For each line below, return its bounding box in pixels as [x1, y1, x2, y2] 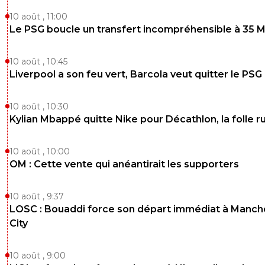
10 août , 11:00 [9, 11, 67, 22]
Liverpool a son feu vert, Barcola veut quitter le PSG [9, 68, 262, 80]
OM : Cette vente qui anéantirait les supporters [9, 158, 239, 170]
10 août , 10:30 [9, 101, 69, 112]
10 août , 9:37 [9, 190, 64, 202]
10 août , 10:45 [9, 56, 67, 67]
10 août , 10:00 [9, 146, 70, 157]
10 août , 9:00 [9, 250, 66, 261]
